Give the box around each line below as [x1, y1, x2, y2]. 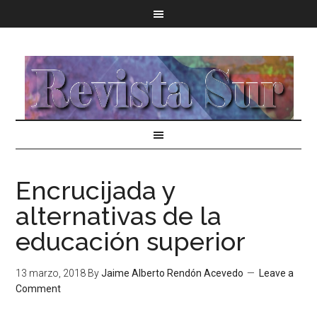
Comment [16, 283, 62, 294]
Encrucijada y [16, 175, 176, 205]
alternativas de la [16, 201, 222, 231]
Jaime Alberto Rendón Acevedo [101, 267, 244, 279]
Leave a [259, 267, 294, 279]
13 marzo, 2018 [16, 267, 86, 279]
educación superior [16, 226, 246, 256]
